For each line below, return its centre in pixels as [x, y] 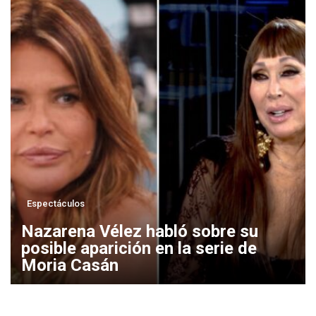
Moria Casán [69, 265]
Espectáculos [55, 203]
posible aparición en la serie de [139, 248]
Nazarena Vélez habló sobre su [139, 231]
